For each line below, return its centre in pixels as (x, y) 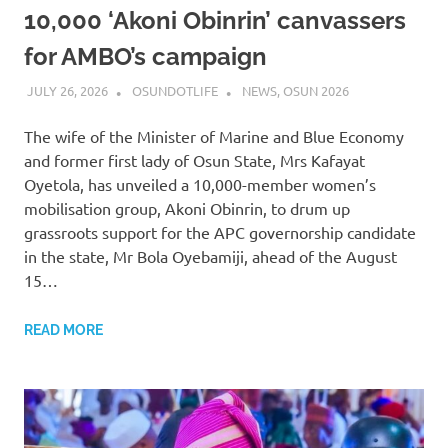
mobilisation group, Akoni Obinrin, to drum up (187, 208)
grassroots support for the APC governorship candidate (220, 232)
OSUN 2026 (315, 91)
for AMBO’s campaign (145, 56)
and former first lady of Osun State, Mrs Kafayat (194, 160)
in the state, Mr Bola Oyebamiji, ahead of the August (210, 256)
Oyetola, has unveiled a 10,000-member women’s (200, 184)
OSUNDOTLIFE (174, 91)
